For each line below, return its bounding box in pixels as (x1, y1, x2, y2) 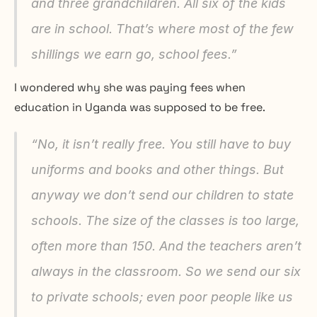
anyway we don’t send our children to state (31, 187, 294, 202)
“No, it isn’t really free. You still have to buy (31, 136, 291, 151)
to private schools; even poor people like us (31, 289, 293, 304)
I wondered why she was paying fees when (14, 79, 246, 95)
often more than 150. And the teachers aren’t (31, 238, 301, 253)
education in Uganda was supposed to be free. (14, 99, 265, 115)
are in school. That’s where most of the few (31, 21, 294, 36)
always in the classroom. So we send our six (31, 263, 301, 279)
